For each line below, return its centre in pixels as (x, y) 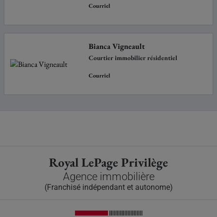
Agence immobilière (108, 176)
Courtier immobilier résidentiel (133, 58)
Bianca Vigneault (117, 46)
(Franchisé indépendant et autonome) (108, 187)
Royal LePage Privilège (108, 162)
